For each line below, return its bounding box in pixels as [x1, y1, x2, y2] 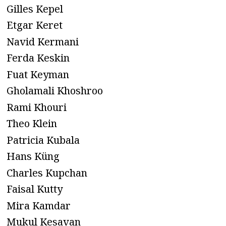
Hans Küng [7, 149, 60, 163]
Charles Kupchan [7, 165, 87, 180]
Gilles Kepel [7, 2, 63, 16]
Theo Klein [7, 117, 57, 131]
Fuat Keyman [7, 67, 69, 81]
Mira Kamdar [7, 198, 71, 212]
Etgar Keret [7, 18, 63, 32]
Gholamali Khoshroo [7, 84, 103, 98]
